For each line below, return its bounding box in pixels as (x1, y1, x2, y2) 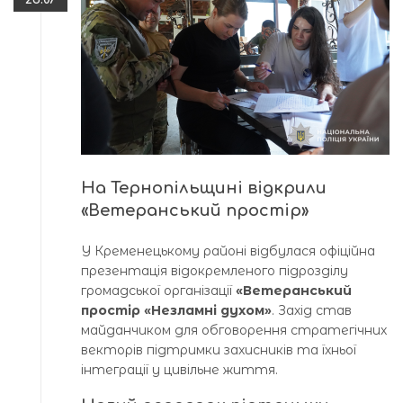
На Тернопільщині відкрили (81, 178, 327, 197)
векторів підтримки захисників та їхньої (81, 341, 356, 358)
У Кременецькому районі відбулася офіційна (81, 242, 375, 259)
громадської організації (81, 282, 236, 299)
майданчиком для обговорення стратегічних (81, 321, 387, 338)
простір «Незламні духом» (81, 301, 272, 318)
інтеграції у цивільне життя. (81, 361, 278, 378)
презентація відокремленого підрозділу (81, 262, 348, 279)
